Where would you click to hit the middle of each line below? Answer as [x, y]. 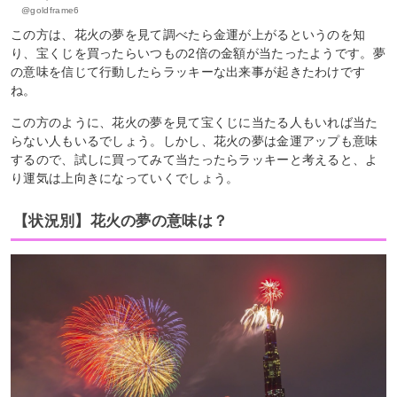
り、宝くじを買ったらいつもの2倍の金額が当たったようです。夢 [198, 54]
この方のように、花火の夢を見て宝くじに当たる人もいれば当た [195, 123]
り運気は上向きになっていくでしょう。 [125, 179]
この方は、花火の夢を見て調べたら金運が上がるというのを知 [188, 35]
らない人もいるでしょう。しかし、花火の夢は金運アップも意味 [195, 141]
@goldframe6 [51, 11]
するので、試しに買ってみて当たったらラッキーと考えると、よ [195, 160]
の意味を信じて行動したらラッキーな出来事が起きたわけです [188, 72]
